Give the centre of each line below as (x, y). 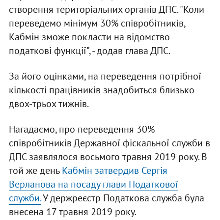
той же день (35, 171)
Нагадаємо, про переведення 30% (82, 129)
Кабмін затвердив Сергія (114, 171)
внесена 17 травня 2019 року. (72, 212)
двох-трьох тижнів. (49, 104)
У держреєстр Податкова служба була (122, 198)
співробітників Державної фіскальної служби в (109, 143)
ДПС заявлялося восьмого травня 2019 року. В (108, 157)
